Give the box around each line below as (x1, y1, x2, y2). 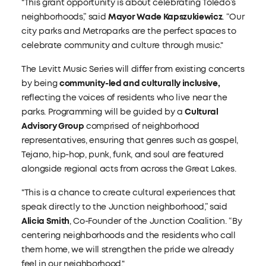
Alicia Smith (21, 216, 69, 227)
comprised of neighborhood (84, 121, 200, 132)
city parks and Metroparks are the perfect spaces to (21, 26, 236, 37)
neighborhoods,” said (21, 11, 109, 23)
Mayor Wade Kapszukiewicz (108, 11, 223, 23)
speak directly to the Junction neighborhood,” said (21, 201, 227, 213)
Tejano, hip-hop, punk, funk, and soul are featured (21, 149, 224, 160)
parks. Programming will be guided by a (21, 106, 185, 118)
